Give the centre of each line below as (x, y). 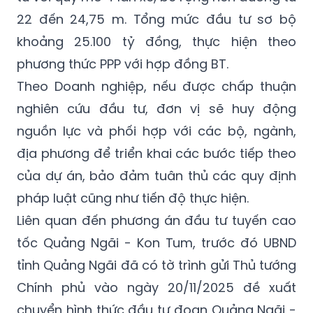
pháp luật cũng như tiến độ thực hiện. (133, 198)
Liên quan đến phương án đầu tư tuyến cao (156, 221)
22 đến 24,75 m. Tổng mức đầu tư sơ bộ (156, 20)
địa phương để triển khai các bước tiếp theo (156, 154)
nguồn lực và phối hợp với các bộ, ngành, (156, 131)
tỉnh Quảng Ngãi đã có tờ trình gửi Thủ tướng (156, 265)
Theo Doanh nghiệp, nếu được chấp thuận (156, 87)
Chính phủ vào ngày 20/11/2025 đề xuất (156, 288)
